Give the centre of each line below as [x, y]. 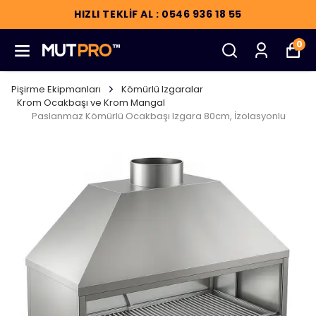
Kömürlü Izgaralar [162, 89]
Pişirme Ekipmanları [56, 89]
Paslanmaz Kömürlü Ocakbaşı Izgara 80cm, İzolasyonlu [159, 116]
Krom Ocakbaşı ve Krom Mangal [91, 103]
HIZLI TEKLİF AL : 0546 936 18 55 [158, 14]
